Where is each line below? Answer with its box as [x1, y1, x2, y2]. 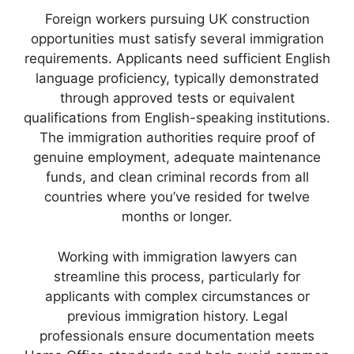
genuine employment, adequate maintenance [33, 149, 321, 166]
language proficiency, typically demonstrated [35, 70, 319, 87]
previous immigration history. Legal [66, 307, 288, 324]
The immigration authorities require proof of [39, 130, 315, 146]
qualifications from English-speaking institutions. [24, 110, 330, 126]
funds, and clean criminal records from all [45, 169, 309, 186]
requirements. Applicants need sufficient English [24, 51, 330, 67]
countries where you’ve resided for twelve [44, 189, 310, 205]
